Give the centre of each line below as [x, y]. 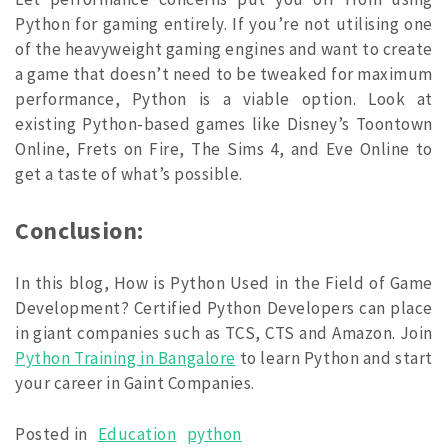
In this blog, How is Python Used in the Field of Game [224, 283]
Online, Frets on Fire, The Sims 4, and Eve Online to [224, 149]
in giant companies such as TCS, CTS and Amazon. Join [224, 333]
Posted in [53, 433]
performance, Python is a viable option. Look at [224, 99]
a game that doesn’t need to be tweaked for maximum [224, 74]
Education [137, 433]
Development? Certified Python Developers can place [224, 308]
